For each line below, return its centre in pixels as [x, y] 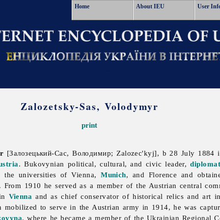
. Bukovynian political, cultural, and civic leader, [104, 164]
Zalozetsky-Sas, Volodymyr [89, 106]
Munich [113, 175]
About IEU [150, 6]
